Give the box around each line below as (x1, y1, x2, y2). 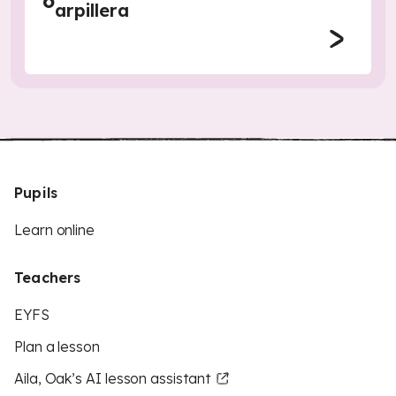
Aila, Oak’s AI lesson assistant (14, 369, 210, 387)
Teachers (14, 269, 81, 286)
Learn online (14, 221, 95, 239)
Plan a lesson (14, 338, 100, 355)
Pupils (14, 184, 58, 202)
